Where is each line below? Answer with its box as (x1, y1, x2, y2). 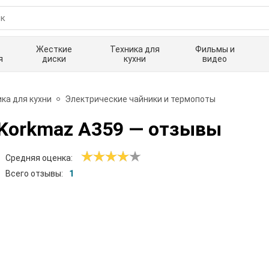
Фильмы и (195, 44, 235, 54)
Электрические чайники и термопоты (65, 94, 216, 104)
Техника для (109, 44, 160, 54)
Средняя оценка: (5, 153, 73, 163)
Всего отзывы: (5, 169, 63, 179)
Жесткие (36, 44, 73, 54)
